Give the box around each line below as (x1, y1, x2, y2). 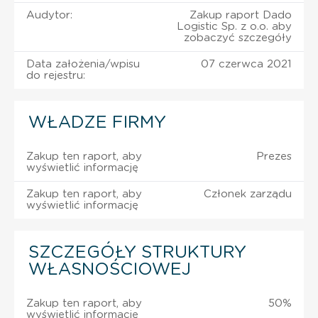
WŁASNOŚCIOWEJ (28, 261, 191, 278)
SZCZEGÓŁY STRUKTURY (28, 243, 246, 261)
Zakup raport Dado (190, 9, 292, 21)
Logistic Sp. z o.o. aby (177, 21, 292, 32)
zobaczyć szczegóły (184, 32, 292, 43)
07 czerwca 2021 (201, 58, 292, 70)
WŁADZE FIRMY (28, 114, 166, 131)
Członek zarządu (204, 188, 292, 199)
